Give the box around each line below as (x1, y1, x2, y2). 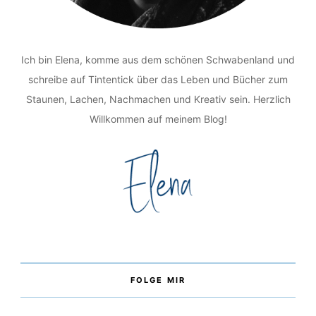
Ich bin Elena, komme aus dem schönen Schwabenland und (21, 54, 295, 66)
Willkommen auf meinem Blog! (89, 113, 227, 126)
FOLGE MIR (130, 275, 186, 286)
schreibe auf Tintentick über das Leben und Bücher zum (28, 73, 288, 86)
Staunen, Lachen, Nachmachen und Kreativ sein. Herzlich (25, 93, 291, 106)
